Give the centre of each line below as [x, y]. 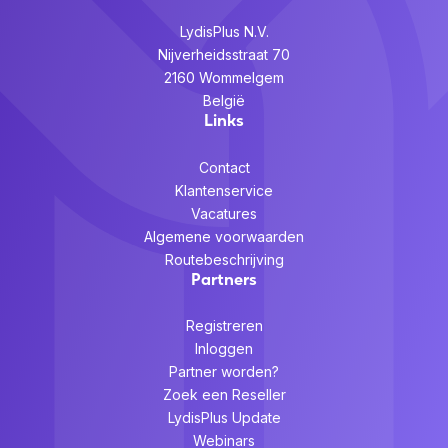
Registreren [224, 326]
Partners [224, 278]
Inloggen [224, 349]
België [224, 101]
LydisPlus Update [224, 418]
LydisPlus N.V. [224, 32]
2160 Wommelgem [224, 78]
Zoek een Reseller [224, 395]
